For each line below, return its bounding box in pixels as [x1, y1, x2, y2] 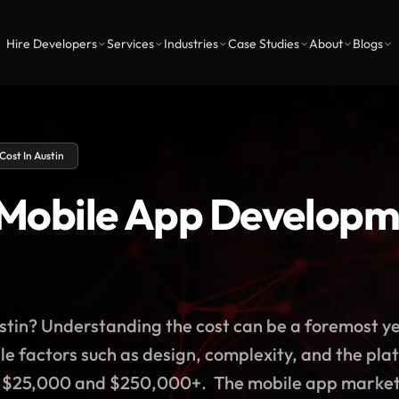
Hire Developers [6, 36, 97, 52]
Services [107, 36, 154, 52]
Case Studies [228, 36, 299, 52]
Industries [164, 36, 218, 52]
